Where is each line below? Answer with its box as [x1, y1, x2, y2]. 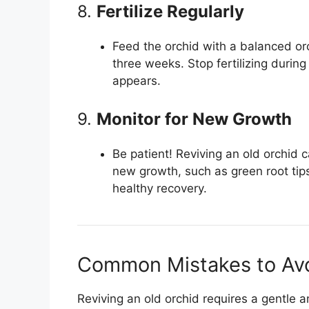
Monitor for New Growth [97, 109, 292, 130]
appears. [112, 73, 161, 88]
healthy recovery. [112, 181, 207, 196]
